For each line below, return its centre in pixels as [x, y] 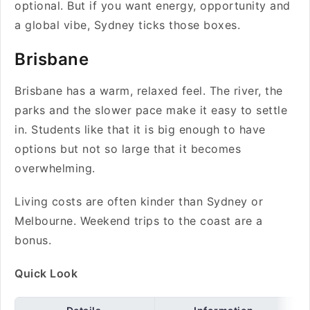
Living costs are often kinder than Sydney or [139, 201]
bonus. [35, 240]
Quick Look [46, 273]
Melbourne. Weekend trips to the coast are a [139, 221]
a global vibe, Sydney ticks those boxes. [129, 25]
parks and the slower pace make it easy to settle [151, 110]
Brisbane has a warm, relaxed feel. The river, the [149, 91]
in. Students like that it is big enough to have [140, 129]
